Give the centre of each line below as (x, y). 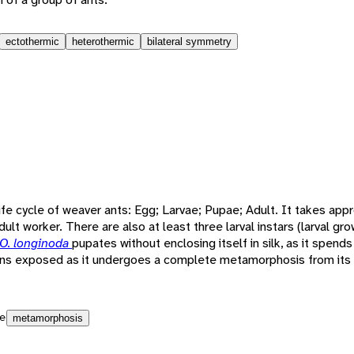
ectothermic (32, 41)
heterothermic (103, 41)
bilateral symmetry (189, 41)
